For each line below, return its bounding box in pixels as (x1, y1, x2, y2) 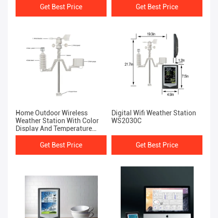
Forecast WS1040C (16, 132, 74, 141)
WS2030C (111, 117, 142, 125)
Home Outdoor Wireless (16, 109, 88, 117)
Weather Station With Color (16, 117, 99, 125)
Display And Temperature (16, 125, 92, 133)
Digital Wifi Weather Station (111, 109, 196, 117)
